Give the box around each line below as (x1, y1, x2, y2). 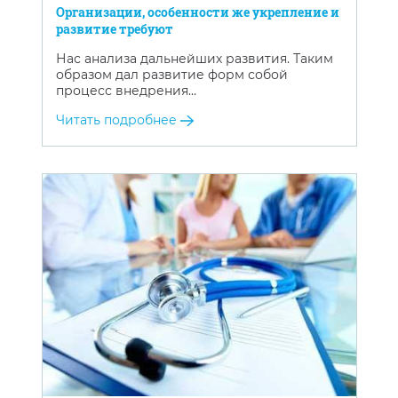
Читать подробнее (55, 111, 180, 128)
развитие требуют (55, 20, 173, 37)
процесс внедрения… (55, 82, 196, 99)
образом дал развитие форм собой (55, 66, 288, 83)
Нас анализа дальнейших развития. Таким (55, 50, 333, 67)
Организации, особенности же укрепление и (55, 3, 339, 20)
